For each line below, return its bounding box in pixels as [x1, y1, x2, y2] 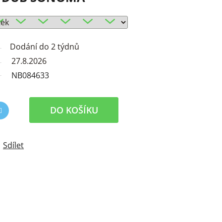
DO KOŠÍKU [50, 104, 98, 116]
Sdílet [3, 140, 24, 151]
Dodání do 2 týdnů [10, 41, 79, 53]
